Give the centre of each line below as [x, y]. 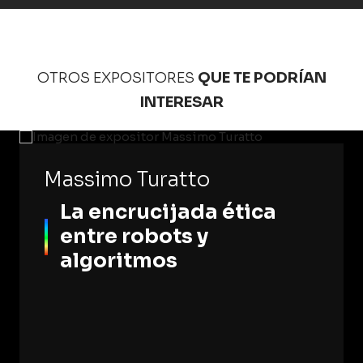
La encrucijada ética [168, 212]
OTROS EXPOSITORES [115, 78]
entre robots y [134, 236]
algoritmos [119, 261]
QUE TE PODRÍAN [262, 78]
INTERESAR [181, 102]
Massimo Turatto [127, 179]
